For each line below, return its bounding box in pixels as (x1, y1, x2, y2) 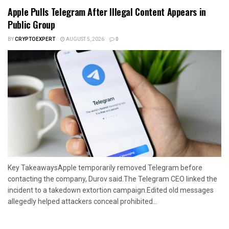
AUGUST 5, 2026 (65, 35, 104, 43)
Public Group (8, 17, 55, 31)
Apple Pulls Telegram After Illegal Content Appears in (8, 5, 206, 18)
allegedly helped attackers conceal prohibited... (8, 197, 157, 205)
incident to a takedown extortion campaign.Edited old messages (8, 186, 214, 194)
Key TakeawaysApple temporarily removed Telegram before (8, 163, 202, 172)
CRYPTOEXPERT (15, 35, 55, 43)
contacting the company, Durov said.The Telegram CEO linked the (8, 174, 217, 183)
